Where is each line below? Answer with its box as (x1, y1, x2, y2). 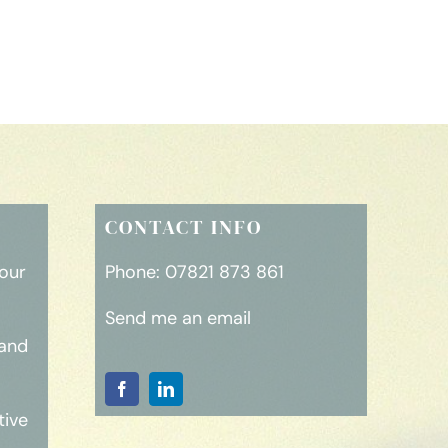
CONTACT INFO (104, 213, 262, 242)
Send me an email (104, 306, 251, 331)
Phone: (104, 260, 165, 285)
